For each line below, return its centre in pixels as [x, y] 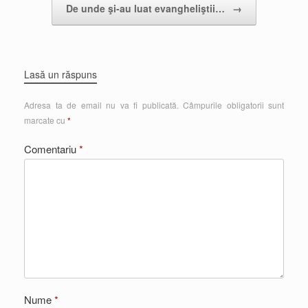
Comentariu [52, 149]
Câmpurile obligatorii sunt [233, 105]
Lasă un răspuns [60, 74]
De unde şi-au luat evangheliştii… [147, 8]
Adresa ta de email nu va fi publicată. [101, 105]
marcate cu [46, 120]
